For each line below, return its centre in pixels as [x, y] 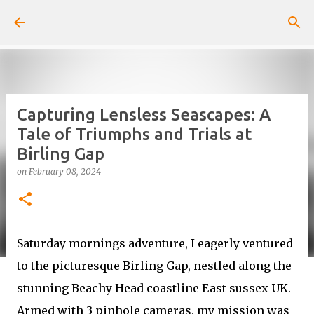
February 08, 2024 [65, 171]
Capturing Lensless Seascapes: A [144, 115]
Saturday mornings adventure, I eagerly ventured [155, 243]
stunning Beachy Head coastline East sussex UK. [154, 288]
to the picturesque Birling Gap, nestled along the [154, 266]
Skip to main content [157, 18]
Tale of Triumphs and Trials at [134, 134]
